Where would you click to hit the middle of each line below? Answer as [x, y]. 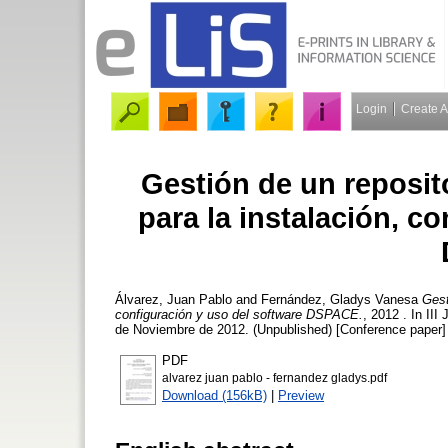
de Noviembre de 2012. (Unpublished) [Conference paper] [280, 329]
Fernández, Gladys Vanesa [339, 299]
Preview [301, 395]
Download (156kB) [214, 395]
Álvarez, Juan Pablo [173, 299]
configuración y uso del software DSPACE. [239, 314]
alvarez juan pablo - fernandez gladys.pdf [274, 377]
